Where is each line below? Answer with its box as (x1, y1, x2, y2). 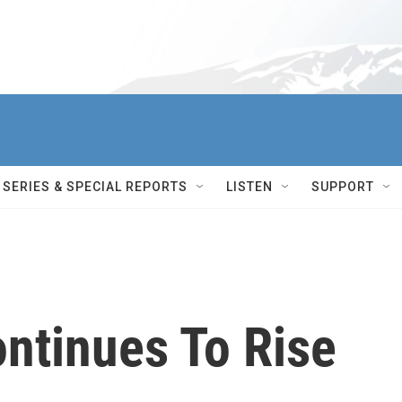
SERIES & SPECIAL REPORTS (3, 179, 188, 194)
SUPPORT (311, 179, 374, 194)
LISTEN (226, 179, 273, 194)
